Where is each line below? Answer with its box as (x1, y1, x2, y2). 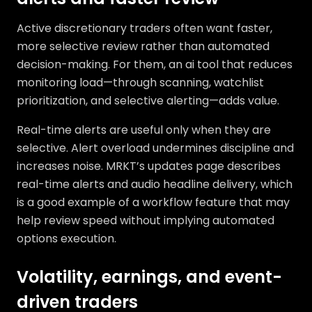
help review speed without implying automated (17, 212, 274, 228)
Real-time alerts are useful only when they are (17, 122, 271, 138)
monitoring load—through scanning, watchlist (17, 75, 264, 91)
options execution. (17, 231, 116, 247)
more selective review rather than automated (17, 38, 270, 54)
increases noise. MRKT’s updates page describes (17, 158, 281, 174)
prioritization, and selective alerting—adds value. (17, 93, 279, 109)
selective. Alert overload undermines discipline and (17, 140, 294, 156)
